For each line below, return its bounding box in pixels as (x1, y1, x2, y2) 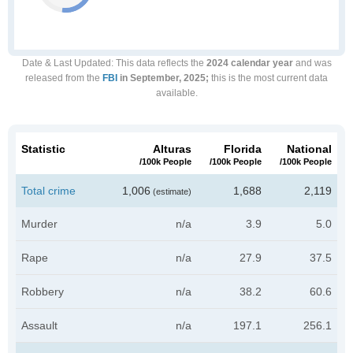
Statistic (21, 143, 65, 155)
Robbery (21, 285, 64, 298)
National (287, 143, 332, 155)
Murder (21, 217, 58, 230)
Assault (21, 319, 58, 332)
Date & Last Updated (21, 58, 111, 69)
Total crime (21, 184, 76, 197)
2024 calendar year (206, 58, 293, 69)
